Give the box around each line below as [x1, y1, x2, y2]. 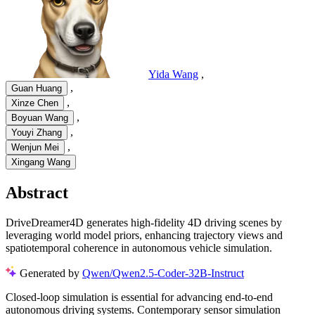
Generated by [20, 266, 82, 279]
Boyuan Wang [11, 112, 68, 124]
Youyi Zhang [11, 127, 62, 139]
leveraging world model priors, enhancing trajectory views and [6, 229, 283, 241]
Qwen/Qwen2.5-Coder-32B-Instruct [82, 266, 244, 279]
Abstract [6, 184, 68, 202]
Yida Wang [148, 68, 198, 81]
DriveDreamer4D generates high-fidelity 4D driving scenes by [6, 216, 282, 229]
